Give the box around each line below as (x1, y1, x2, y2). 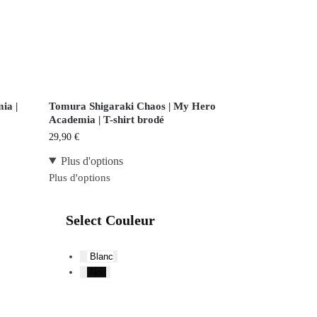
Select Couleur (66, 212, 156, 228)
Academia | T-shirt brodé (49, 113, 165, 125)
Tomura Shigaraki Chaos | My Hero (49, 100, 217, 112)
